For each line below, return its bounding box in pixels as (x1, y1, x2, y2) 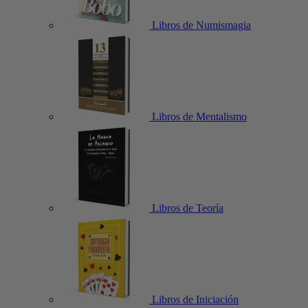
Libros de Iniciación (149, 294, 239, 305)
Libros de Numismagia (149, 19, 251, 31)
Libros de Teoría (149, 202, 223, 214)
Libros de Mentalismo (149, 111, 247, 122)
